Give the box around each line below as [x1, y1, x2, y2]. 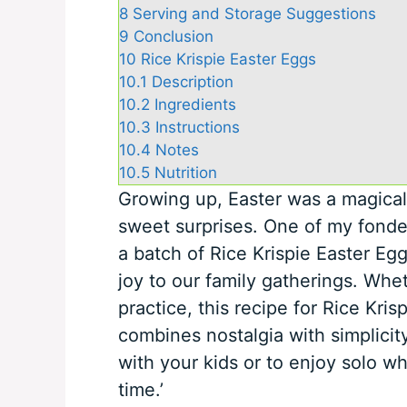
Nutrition [154, 164, 217, 183]
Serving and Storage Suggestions [132, 5, 376, 24]
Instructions [154, 118, 240, 137]
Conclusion [133, 27, 213, 46]
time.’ [117, 379, 164, 402]
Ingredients [154, 95, 236, 114]
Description [151, 73, 233, 92]
